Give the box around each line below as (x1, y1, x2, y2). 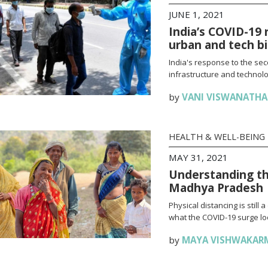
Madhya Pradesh (168, 179, 263, 196)
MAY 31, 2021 (168, 151, 228, 163)
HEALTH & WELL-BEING (168, 131, 265, 142)
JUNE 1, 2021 (168, 8, 224, 20)
